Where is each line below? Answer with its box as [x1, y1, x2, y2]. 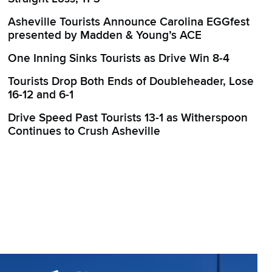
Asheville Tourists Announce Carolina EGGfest [8, 15, 250, 29]
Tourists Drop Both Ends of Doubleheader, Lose [8, 75, 254, 89]
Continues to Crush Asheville [8, 124, 161, 138]
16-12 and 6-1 [8, 88, 74, 102]
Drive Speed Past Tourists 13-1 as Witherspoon [8, 111, 248, 125]
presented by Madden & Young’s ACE [8, 29, 202, 42]
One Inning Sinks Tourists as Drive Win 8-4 [8, 52, 230, 66]
